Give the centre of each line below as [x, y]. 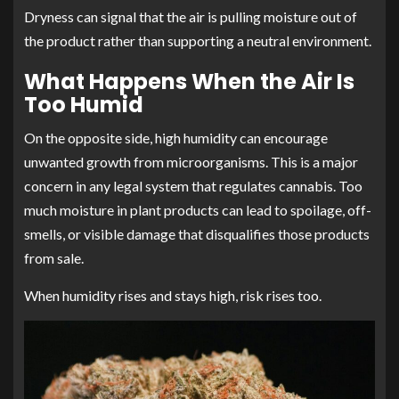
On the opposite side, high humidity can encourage [176, 137]
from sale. [54, 257]
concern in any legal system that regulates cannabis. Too [193, 185]
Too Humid [84, 104]
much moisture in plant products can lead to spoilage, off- [198, 209]
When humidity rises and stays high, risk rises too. [173, 295]
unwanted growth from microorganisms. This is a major [191, 161]
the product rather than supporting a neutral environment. [198, 40]
